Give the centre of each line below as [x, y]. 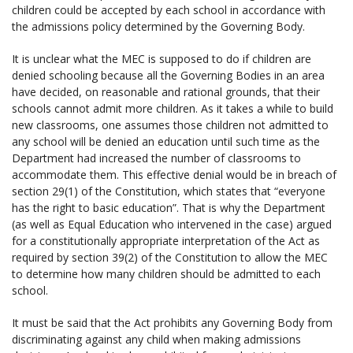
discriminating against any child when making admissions [156, 339]
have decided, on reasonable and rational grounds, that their [166, 91]
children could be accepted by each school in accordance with [169, 9]
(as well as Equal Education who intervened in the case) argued [172, 224]
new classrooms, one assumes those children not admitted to [170, 124]
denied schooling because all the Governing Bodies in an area [168, 75]
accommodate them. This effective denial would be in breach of [174, 174]
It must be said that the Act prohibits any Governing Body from [172, 322]
